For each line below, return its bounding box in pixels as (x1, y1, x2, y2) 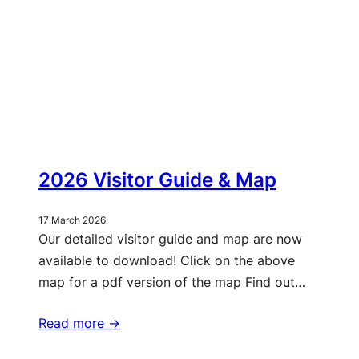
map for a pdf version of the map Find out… (38, 274, 305, 291)
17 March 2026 (38, 214, 106, 227)
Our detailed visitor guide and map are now (38, 231, 302, 248)
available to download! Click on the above (38, 252, 295, 269)
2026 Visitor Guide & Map (38, 168, 276, 192)
